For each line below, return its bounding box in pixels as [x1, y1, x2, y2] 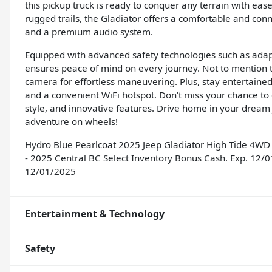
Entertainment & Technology [25, 207, 165, 221]
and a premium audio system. [25, 25, 153, 38]
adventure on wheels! [25, 115, 118, 128]
